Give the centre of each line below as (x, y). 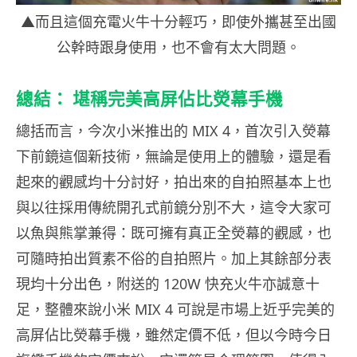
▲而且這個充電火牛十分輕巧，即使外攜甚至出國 (178, 21)
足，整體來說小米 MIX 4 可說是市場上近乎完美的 (175, 309)
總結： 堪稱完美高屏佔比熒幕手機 (149, 98)
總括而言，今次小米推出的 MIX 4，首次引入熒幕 (173, 130)
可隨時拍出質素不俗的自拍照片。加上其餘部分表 (174, 258)
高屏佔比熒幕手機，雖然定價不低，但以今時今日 (174, 334)
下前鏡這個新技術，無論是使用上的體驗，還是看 (174, 156)
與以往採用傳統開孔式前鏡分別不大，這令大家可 (174, 207)
